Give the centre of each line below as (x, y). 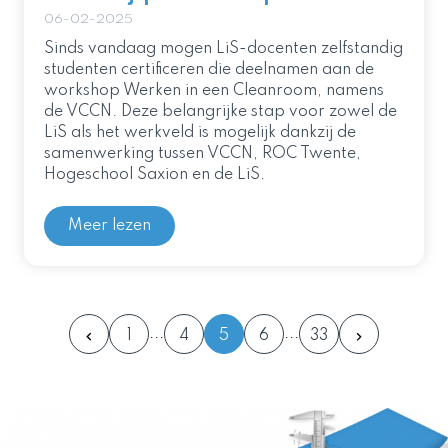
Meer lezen (109, 226)
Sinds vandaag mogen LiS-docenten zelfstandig (223, 49)
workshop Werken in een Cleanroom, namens (214, 91)
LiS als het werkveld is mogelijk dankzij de (200, 133)
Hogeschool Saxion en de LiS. (154, 175)
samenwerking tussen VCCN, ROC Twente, (202, 154)
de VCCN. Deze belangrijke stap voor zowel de (220, 112)
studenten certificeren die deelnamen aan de (209, 70)
